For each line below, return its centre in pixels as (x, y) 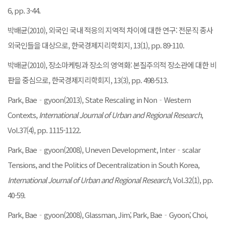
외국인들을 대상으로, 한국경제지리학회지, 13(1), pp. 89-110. (96, 45)
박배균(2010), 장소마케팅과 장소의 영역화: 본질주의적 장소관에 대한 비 (112, 65)
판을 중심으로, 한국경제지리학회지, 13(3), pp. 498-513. (88, 80)
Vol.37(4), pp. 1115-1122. (44, 130)
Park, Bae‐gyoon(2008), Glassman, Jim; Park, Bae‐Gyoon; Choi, (107, 214)
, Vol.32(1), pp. (191, 180)
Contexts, (23, 115)
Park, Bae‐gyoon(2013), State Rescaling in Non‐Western (99, 99)
